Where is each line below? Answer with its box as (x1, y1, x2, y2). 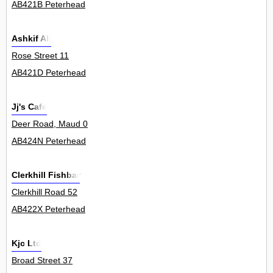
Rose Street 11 (12, 51, 69, 61)
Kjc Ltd (12, 238, 41, 249)
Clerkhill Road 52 (12, 187, 77, 197)
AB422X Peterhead (12, 204, 85, 214)
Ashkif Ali (12, 34, 51, 44)
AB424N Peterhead (12, 136, 86, 146)
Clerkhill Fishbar (12, 170, 80, 180)
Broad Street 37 (12, 255, 73, 266)
